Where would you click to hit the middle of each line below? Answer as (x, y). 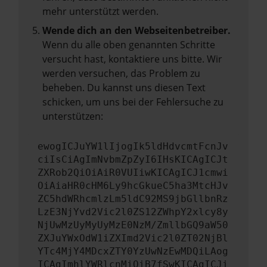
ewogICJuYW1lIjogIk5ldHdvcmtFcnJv (133, 146)
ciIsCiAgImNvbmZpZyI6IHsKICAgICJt (133, 159)
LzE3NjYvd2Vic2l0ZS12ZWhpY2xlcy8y (133, 212)
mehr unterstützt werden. (100, 11)
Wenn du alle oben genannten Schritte (129, 45)
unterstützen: (73, 116)
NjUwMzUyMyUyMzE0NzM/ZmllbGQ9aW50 (133, 225)
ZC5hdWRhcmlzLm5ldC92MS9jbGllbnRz (133, 199)
